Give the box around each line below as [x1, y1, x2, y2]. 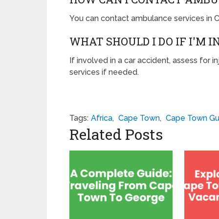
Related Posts [69, 125, 163, 144]
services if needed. [69, 67, 139, 77]
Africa [91, 113, 112, 123]
